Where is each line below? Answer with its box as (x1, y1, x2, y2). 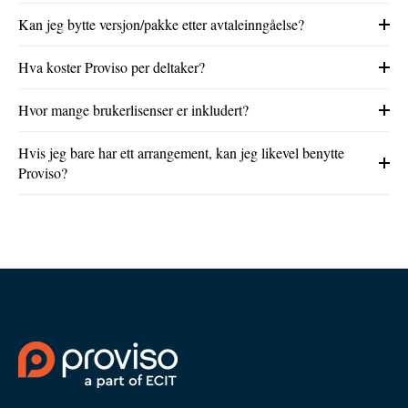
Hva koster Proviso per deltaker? (18, 56, 205, 76)
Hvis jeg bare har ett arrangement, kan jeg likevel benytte (18, 142, 344, 162)
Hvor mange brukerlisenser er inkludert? (18, 99, 249, 119)
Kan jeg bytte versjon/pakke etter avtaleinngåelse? (18, 14, 304, 34)
